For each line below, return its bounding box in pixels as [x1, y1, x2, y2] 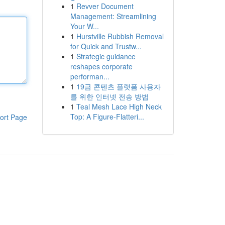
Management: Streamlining [70, 11, 156, 21]
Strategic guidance [76, 51, 136, 61]
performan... [70, 71, 109, 81]
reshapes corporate [70, 61, 133, 71]
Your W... [70, 21, 99, 31]
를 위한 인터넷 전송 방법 [70, 91, 149, 101]
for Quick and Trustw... [70, 41, 142, 51]
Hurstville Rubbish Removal [76, 31, 164, 41]
